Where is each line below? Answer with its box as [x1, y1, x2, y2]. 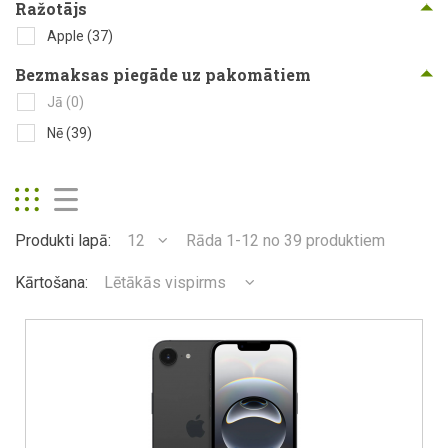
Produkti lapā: [15, 231, 111, 250]
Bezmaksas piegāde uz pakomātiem [15, 64, 311, 85]
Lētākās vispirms [104, 273, 226, 292]
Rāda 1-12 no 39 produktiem [186, 231, 385, 250]
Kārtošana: [15, 273, 88, 292]
